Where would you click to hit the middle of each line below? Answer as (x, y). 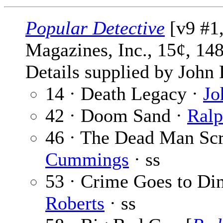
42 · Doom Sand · (116, 116)
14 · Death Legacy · (124, 94)
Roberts (75, 203)
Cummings (87, 160)
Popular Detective (95, 28)
